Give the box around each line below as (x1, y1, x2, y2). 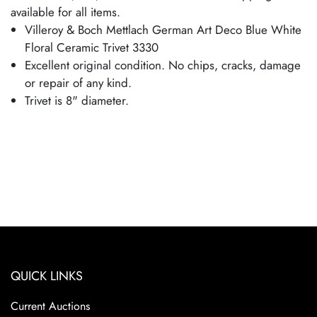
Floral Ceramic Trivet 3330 (25, 39, 158, 57)
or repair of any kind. (25, 74, 132, 92)
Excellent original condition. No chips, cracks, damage (25, 57, 301, 74)
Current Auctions (11, 298, 90, 315)
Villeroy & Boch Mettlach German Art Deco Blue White (25, 21, 301, 39)
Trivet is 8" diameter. (25, 92, 129, 110)
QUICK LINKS (11, 267, 83, 286)
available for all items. (11, 4, 120, 21)
